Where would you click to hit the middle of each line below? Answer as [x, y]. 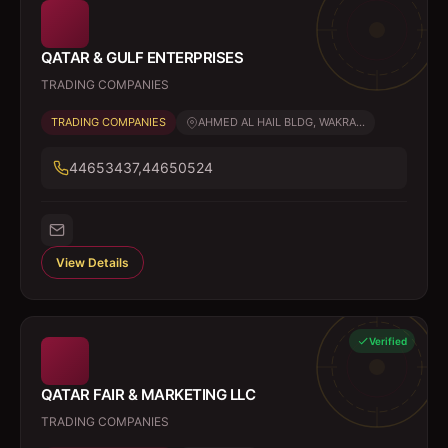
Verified [388, 341]
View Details [92, 262]
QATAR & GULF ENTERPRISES [142, 57]
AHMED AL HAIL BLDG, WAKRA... [281, 122]
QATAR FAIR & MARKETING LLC [148, 394]
